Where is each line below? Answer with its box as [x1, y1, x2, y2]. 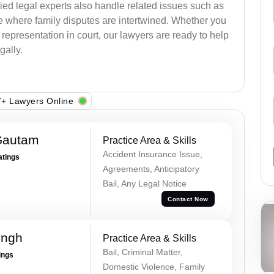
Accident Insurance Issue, [102, 149, 202, 160]
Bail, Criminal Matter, [102, 246, 183, 257]
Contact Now [168, 195, 209, 202]
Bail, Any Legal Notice [102, 179, 187, 189]
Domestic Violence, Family [102, 261, 205, 272]
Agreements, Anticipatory [102, 164, 199, 174]
